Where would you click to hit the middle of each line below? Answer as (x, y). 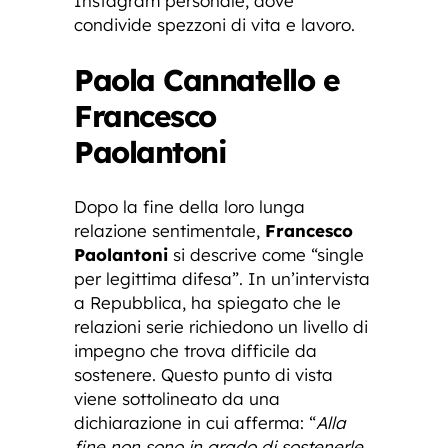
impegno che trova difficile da (195, 351)
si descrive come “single (266, 255)
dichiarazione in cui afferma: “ (195, 423)
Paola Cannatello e (206, 80)
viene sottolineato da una (177, 399)
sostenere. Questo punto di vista (203, 375)
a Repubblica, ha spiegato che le (207, 303)
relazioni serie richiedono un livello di (221, 327)
